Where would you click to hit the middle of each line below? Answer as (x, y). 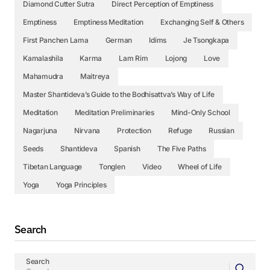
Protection (134, 130)
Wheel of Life (200, 166)
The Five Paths (181, 148)
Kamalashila (43, 58)
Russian (221, 130)
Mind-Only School (201, 112)
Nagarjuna (40, 130)
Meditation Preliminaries (114, 112)
